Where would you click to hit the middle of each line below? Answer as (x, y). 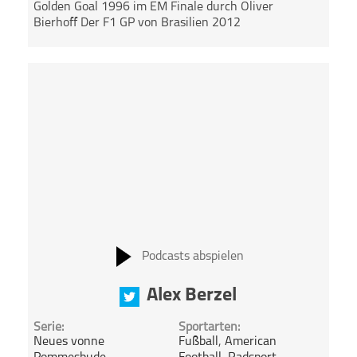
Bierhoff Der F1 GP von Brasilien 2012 (137, 24)
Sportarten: (209, 328)
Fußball (198, 342)
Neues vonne (69, 342)
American (250, 342)
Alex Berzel (192, 295)
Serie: (49, 328)
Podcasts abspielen (192, 256)
